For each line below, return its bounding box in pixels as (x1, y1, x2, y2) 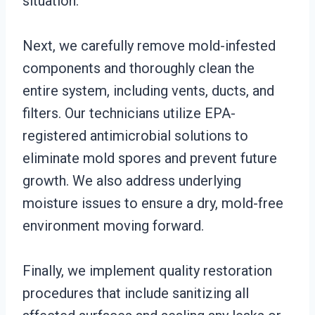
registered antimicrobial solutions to (22, 127, 248, 144)
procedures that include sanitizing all (22, 285, 249, 302)
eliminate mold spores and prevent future (22, 150, 277, 167)
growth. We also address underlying (22, 172, 241, 189)
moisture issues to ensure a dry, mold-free (22, 195, 283, 212)
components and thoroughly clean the (22, 60, 255, 77)
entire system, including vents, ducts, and (22, 82, 274, 99)
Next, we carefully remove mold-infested (22, 37, 276, 54)
